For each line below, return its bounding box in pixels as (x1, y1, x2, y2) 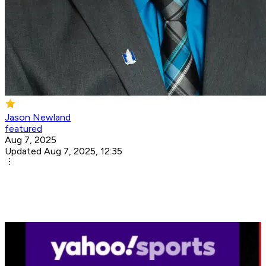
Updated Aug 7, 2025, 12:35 (5, 145, 122, 157)
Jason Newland (5, 112, 71, 123)
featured (5, 123, 42, 135)
